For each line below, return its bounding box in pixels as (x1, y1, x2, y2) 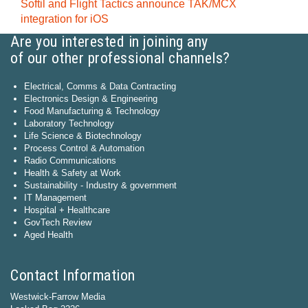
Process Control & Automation (24, 143, 144, 153)
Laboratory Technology (24, 118, 114, 129)
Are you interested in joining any (10, 33, 208, 50)
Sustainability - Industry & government (24, 180, 177, 190)
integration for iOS (21, 13, 109, 25)
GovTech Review (24, 217, 91, 228)
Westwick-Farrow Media (10, 291, 105, 302)
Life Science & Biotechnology (24, 131, 142, 141)
